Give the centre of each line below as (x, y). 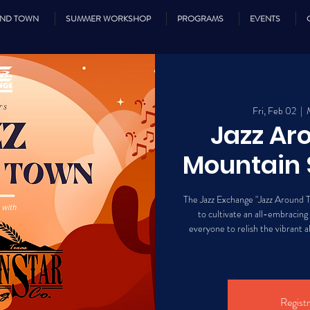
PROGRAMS (200, 19)
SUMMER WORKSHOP (108, 19)
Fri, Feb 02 (274, 111)
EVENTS (265, 19)
